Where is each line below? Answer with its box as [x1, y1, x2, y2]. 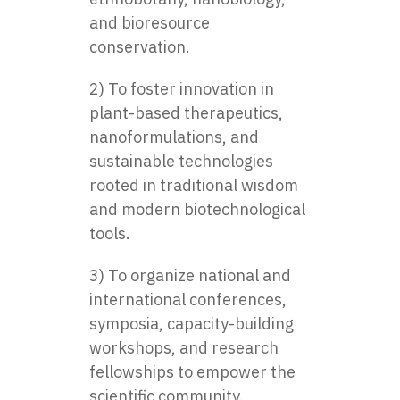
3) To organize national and [89, 264, 291, 286]
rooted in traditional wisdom [89, 174, 298, 196]
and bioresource [89, 12, 210, 33]
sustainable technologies [89, 150, 273, 171]
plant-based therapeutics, [89, 102, 283, 123]
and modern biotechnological [89, 198, 305, 220]
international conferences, [89, 288, 287, 310]
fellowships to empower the [89, 361, 296, 382]
